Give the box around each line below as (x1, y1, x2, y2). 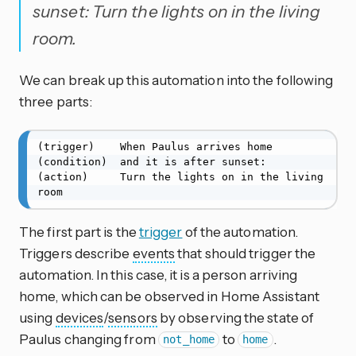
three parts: (19, 93, 93, 110)
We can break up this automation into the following (19, 72, 334, 89)
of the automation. (182, 222, 299, 240)
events (132, 244, 176, 261)
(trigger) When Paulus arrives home (37, 141, 273, 153)
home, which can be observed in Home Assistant (19, 287, 319, 304)
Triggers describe (19, 244, 133, 261)
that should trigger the (175, 244, 316, 261)
